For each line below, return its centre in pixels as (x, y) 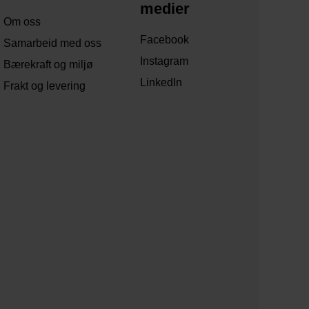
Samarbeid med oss (53, 43)
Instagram (164, 61)
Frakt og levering (45, 86)
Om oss (22, 22)
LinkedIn (161, 83)
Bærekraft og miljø (49, 65)
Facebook (164, 40)
